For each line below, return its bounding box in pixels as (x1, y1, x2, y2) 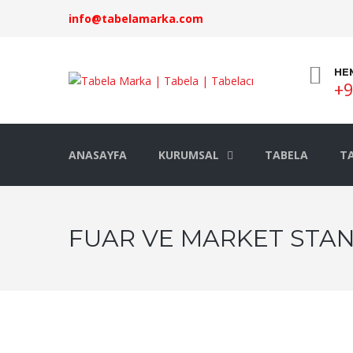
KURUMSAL (158, 147, 219, 162)
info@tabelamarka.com (69, 11, 203, 26)
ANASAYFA (69, 147, 127, 162)
